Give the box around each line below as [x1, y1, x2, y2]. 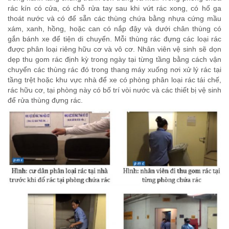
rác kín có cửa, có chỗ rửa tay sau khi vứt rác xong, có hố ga [8, 4, 221, 12]
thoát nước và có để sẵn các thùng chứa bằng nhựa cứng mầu [8, 14, 221, 22]
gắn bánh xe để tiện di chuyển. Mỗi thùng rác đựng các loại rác [8, 34, 221, 43]
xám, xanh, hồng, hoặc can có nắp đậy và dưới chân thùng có [8, 24, 221, 33]
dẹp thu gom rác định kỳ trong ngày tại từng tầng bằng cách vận [8, 55, 221, 63]
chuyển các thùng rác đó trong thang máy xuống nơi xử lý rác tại [8, 65, 221, 74]
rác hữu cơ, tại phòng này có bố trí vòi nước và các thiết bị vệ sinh [8, 85, 221, 94]
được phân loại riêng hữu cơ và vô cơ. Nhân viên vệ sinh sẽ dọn [8, 44, 221, 53]
